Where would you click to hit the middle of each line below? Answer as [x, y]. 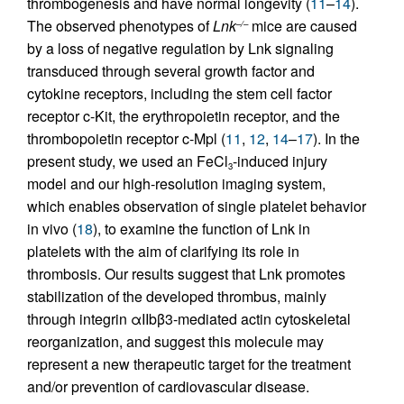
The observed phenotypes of [120, 26]
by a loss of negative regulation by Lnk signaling [180, 49]
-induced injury [280, 161]
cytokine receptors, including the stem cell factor [179, 94]
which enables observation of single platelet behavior [197, 207]
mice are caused [303, 26]
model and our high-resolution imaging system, [176, 184]
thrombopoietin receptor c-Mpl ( [126, 139]
